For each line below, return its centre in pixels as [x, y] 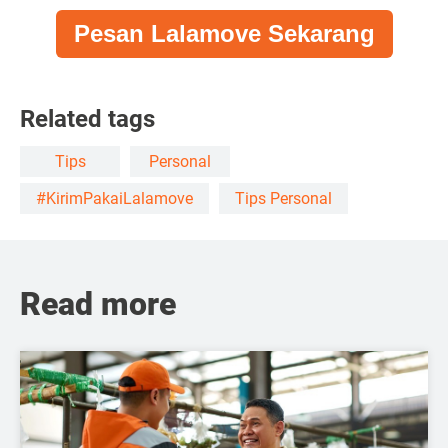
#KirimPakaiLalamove [114, 198]
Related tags [87, 119]
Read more [98, 304]
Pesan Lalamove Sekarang [224, 33]
